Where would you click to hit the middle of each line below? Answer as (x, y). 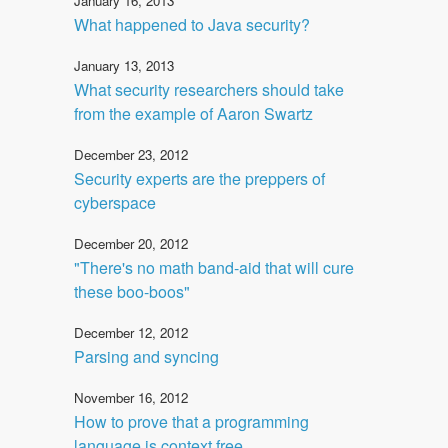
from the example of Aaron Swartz (193, 113)
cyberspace (115, 202)
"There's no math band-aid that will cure (214, 267)
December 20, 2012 (131, 243)
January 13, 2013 (124, 65)
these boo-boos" (132, 291)
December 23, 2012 (131, 154)
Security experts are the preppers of (199, 178)
